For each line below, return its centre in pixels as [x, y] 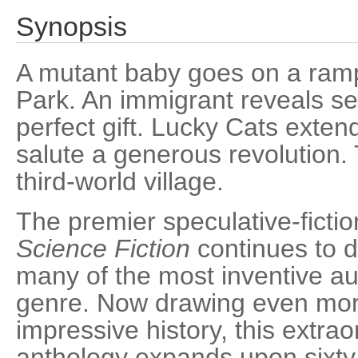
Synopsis [72, 27]
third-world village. [120, 181]
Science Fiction [103, 249]
